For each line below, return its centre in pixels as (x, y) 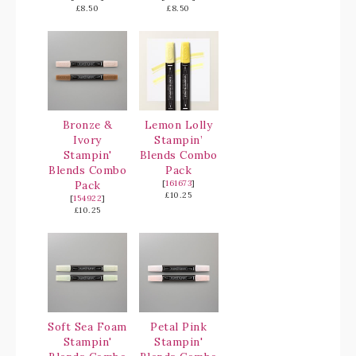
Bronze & (87, 125)
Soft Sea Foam (87, 327)
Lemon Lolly (178, 125)
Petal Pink (178, 327)
